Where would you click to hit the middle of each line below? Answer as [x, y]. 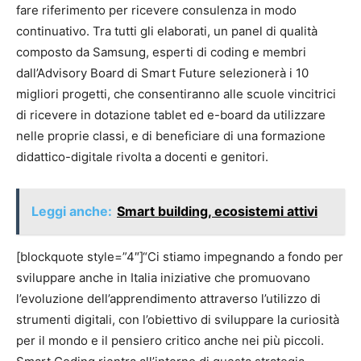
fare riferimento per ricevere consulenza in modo [156, 10]
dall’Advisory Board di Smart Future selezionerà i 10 [162, 73]
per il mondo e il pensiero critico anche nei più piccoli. [170, 340]
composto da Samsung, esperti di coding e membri [161, 52]
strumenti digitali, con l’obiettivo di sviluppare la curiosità [178, 320]
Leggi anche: [72, 211]
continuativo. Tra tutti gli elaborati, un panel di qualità [167, 31]
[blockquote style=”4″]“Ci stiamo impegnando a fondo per [180, 257]
